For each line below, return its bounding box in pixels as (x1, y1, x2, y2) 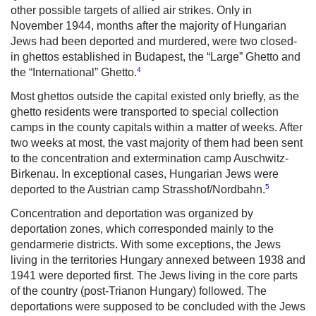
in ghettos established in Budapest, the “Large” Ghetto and (11, 50, 300, 63)
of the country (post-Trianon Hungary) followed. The (11, 285, 267, 298)
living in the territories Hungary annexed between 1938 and (11, 254, 305, 267)
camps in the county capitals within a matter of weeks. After (11, 121, 303, 133)
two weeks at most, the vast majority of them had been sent (11, 136, 303, 149)
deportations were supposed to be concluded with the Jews (11, 300, 305, 313)
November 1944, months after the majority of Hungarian (11, 19, 286, 32)
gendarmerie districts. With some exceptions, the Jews (11, 238, 281, 251)
